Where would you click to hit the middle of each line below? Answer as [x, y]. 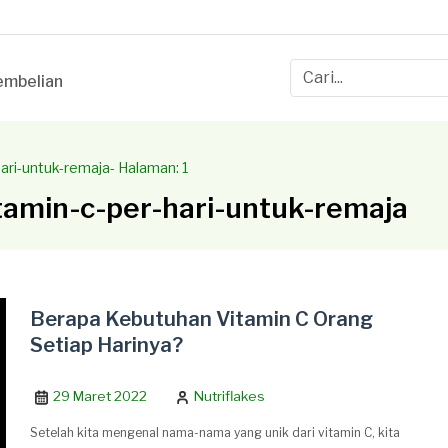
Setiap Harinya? [107, 345]
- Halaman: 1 [149, 167]
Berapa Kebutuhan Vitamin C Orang [202, 319]
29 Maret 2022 [100, 396]
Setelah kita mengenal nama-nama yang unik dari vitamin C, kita [215, 432]
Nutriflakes [230, 396]
